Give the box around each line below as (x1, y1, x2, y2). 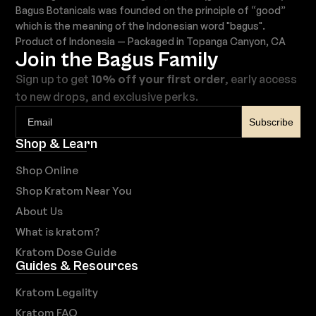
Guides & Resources (16, 258, 139, 274)
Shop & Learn (16, 136, 98, 152)
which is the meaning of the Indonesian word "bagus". (16, 20, 266, 32)
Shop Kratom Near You (16, 184, 133, 198)
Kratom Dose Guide (16, 245, 117, 260)
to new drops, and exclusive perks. (16, 90, 199, 104)
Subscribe (248, 116, 293, 128)
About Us (16, 205, 63, 219)
